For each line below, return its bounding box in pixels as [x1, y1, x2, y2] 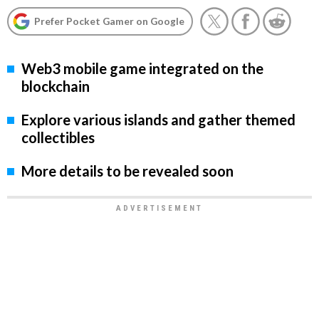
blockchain [21, 78, 90, 95]
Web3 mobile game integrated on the [21, 60, 263, 78]
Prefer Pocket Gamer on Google [34, 15, 184, 27]
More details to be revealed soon [21, 162, 234, 180]
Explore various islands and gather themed [21, 111, 296, 129]
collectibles [21, 129, 95, 147]
